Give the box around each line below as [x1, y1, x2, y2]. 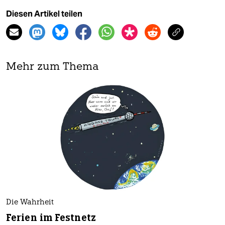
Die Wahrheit [6, 198, 54, 206]
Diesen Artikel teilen [6, 9, 82, 19]
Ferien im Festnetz [6, 211, 96, 224]
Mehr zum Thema [6, 62, 99, 73]
